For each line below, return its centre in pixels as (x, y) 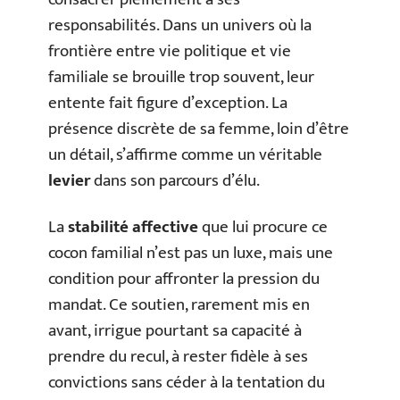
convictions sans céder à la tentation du (187, 382)
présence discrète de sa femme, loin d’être (199, 129)
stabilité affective (133, 227)
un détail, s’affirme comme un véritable (185, 155)
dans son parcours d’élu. (175, 181)
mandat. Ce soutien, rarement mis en (179, 304)
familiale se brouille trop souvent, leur (181, 77)
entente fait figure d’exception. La (168, 103)
